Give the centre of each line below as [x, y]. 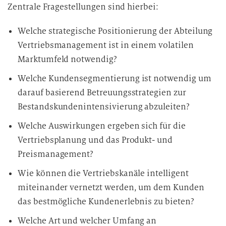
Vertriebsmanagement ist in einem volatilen [106, 45]
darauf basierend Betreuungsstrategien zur [102, 93]
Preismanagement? [56, 154]
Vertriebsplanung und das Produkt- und [95, 140]
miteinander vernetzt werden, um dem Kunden [111, 187]
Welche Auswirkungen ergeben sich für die [102, 126]
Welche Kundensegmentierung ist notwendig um [115, 78]
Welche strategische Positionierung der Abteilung [115, 31]
